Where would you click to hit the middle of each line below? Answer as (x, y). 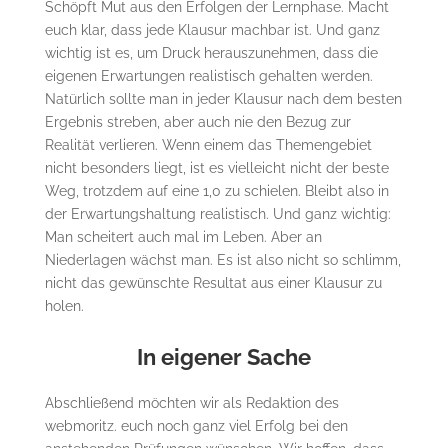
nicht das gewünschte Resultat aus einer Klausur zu (213, 282)
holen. (64, 305)
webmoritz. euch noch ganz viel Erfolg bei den (196, 425)
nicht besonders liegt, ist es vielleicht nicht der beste (216, 167)
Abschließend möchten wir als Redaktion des (191, 402)
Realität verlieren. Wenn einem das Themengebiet (208, 144)
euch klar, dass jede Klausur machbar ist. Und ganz (212, 29)
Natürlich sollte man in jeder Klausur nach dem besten (223, 98)
